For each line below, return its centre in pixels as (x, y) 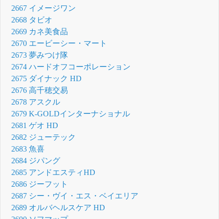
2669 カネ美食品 (40, 32)
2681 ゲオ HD (35, 126)
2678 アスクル (36, 102)
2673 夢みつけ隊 (40, 55)
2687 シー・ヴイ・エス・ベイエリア (75, 196)
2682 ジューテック (44, 137)
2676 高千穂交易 (40, 90)
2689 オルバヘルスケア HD (58, 208)
